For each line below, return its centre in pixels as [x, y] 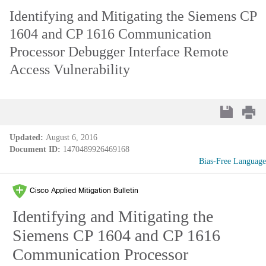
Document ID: [35, 149]
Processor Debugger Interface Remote [119, 52]
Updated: [26, 137]
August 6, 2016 [72, 137]
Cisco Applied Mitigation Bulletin [84, 191]
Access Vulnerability [70, 69]
